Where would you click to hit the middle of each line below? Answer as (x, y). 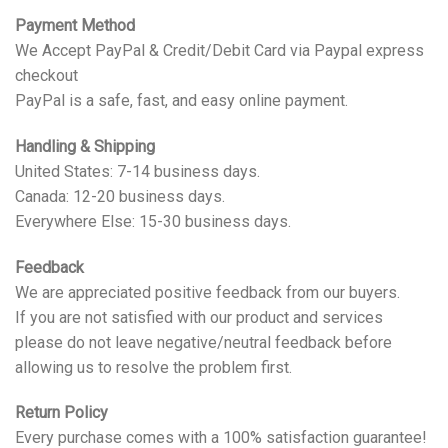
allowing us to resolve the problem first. (153, 367)
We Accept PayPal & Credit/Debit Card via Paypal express (219, 51)
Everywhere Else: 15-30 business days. (153, 221)
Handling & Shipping (85, 146)
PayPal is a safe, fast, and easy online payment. (181, 101)
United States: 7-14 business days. (137, 171)
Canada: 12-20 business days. (120, 196)
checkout (46, 76)
